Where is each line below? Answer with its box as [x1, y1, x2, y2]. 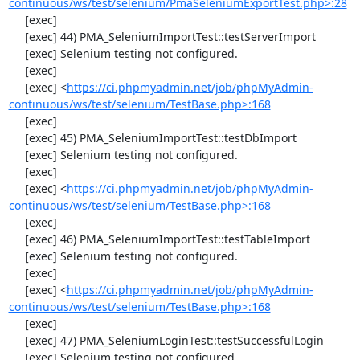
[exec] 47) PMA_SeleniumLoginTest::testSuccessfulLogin [8, 333, 25, 348]
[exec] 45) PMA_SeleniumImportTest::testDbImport [8, 130, 25, 145]
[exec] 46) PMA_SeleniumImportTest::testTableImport [8, 231, 25, 247]
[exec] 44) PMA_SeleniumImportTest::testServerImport [8, 29, 25, 44]
